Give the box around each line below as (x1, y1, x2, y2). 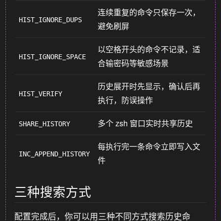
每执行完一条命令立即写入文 (98, 141, 201, 152)
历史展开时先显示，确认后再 (98, 80, 201, 92)
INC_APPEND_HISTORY (19, 150, 90, 158)
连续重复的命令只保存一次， (98, 6, 201, 18)
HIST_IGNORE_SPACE (19, 53, 86, 61)
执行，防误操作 (98, 94, 153, 106)
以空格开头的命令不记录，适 (98, 43, 201, 55)
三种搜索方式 (14, 182, 92, 200)
